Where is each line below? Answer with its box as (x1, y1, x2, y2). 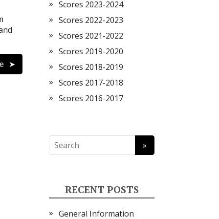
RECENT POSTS (65, 183, 139, 196)
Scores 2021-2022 (59, 30, 123, 41)
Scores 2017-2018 (59, 77, 123, 88)
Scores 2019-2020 (59, 46, 123, 57)
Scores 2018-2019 (59, 62, 123, 72)
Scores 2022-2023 (59, 15, 123, 25)
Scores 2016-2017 (59, 93, 123, 104)
